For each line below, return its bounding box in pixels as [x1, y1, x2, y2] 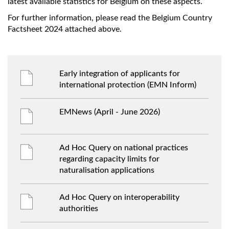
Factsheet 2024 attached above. [8, 25, 122, 33]
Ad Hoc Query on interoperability [59, 193, 180, 201]
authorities [59, 204, 99, 213]
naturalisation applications [59, 166, 155, 174]
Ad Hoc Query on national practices [59, 144, 189, 152]
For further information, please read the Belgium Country [8, 14, 212, 22]
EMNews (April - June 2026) [59, 108, 161, 116]
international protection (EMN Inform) [59, 81, 197, 89]
